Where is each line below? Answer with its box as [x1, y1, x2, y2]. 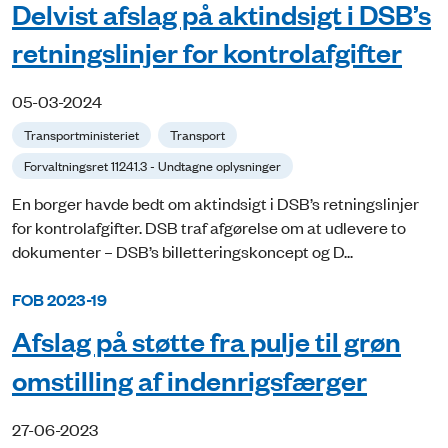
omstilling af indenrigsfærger [12, 362, 367, 398]
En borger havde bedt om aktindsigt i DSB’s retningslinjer [12, 192, 419, 215]
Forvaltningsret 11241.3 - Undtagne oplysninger [24, 156, 281, 176]
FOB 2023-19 [12, 288, 107, 312]
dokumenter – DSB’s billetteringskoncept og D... [12, 240, 353, 263]
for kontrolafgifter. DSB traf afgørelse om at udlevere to [12, 216, 406, 239]
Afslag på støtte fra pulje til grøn [12, 323, 401, 359]
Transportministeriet [24, 125, 139, 145]
